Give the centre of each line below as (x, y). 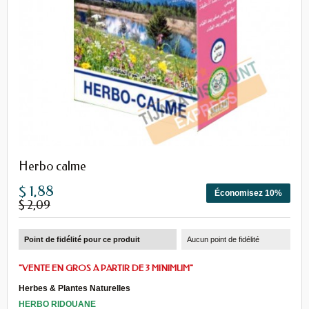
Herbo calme (52, 166)
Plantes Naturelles (94, 288)
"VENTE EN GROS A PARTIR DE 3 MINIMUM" (106, 268)
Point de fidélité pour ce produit (82, 239)
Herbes (33, 288)
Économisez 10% (248, 193)
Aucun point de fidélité (223, 239)
